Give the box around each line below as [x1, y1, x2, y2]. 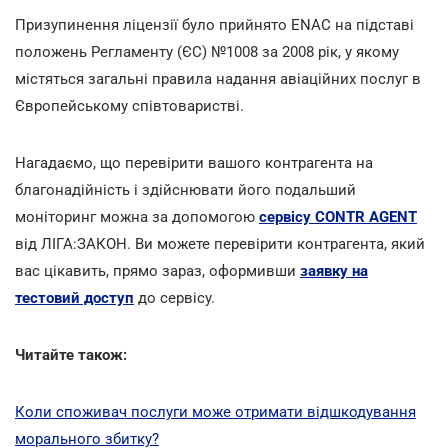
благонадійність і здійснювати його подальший [15, 180, 356, 199]
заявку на [300, 261, 368, 280]
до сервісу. [134, 288, 215, 307]
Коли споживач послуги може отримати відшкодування [15, 402, 416, 421]
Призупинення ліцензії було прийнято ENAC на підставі [15, 15, 414, 34]
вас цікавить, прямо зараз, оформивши [15, 261, 300, 280]
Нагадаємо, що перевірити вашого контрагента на [15, 153, 373, 172]
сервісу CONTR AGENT [259, 207, 417, 226]
